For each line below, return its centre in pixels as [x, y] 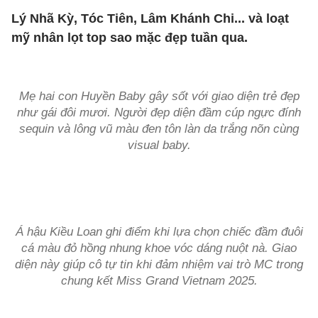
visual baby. [159, 145]
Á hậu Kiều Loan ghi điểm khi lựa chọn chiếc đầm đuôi [159, 232]
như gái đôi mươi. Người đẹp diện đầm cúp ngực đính [159, 113]
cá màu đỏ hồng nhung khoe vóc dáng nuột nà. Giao [159, 248]
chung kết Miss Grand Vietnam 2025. [159, 281]
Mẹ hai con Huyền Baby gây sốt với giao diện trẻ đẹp [159, 96]
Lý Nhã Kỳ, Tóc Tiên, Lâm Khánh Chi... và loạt [150, 18]
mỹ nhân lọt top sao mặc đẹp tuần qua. [130, 38]
